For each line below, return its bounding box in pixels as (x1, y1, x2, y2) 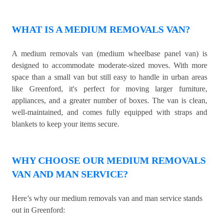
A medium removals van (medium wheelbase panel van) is (12, 49, 207, 58)
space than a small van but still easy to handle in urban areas (12, 73, 207, 82)
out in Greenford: (12, 206, 65, 215)
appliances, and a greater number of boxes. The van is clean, (12, 96, 207, 105)
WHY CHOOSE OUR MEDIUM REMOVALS (12, 155, 206, 166)
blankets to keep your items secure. (12, 120, 119, 129)
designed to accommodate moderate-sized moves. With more (12, 61, 207, 70)
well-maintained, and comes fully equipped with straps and (12, 108, 207, 117)
